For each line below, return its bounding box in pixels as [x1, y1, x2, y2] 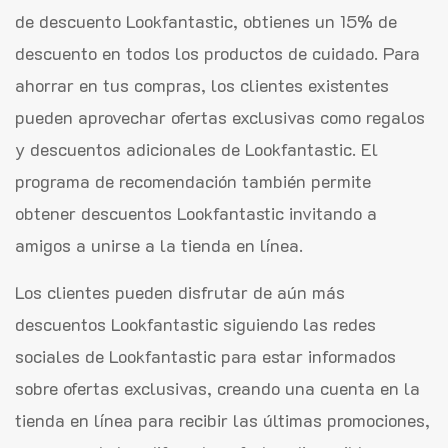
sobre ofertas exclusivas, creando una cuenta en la [15, 375, 420, 400]
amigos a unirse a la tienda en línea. [15, 232, 303, 257]
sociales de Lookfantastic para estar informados [15, 343, 396, 368]
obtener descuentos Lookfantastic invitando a [15, 200, 377, 225]
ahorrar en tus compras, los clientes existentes [15, 72, 389, 97]
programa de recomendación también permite [15, 168, 371, 193]
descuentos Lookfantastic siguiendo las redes [15, 311, 376, 336]
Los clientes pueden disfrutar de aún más [15, 279, 345, 304]
